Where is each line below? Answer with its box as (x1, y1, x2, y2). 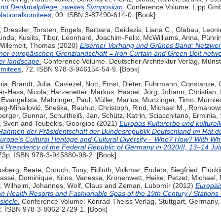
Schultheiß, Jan (49, 111, 98, 120)
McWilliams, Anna (143, 34, 198, 42)
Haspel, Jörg (117, 88, 157, 96)
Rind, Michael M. (132, 104, 184, 112)
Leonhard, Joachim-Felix (61, 34, 139, 42)
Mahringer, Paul (40, 96, 90, 104)
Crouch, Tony (45, 166, 86, 174)
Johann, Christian (161, 88, 216, 96)
